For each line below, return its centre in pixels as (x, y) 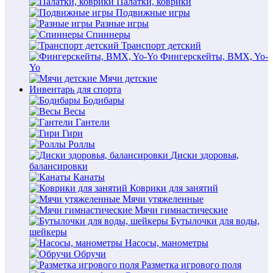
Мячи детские (128, 78)
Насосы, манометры (167, 243)
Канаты (89, 177)
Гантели (93, 122)
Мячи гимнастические (181, 210)
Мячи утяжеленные (163, 199)
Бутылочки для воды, (215, 221)
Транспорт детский (161, 45)
